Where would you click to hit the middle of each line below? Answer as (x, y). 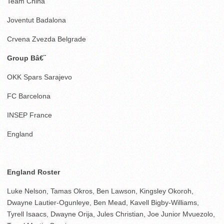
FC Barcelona (29, 96)
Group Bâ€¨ (26, 58)
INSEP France (29, 115)
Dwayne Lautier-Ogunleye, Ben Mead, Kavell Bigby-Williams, (103, 202)
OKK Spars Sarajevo (39, 77)
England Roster (33, 172)
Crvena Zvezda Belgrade (46, 39)
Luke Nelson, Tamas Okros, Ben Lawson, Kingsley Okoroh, (100, 191)
